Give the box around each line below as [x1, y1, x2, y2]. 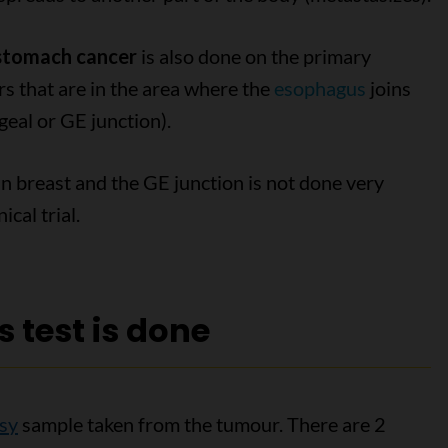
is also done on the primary [136, 44, 371, 68]
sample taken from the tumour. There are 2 [17, 412, 386, 436]
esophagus [273, 76, 366, 100]
